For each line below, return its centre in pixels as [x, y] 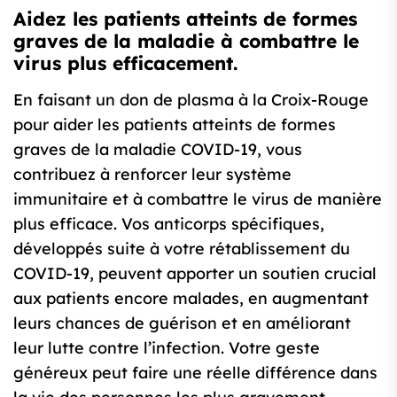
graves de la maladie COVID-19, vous [158, 150]
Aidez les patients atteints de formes [185, 19]
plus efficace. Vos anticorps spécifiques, [169, 224]
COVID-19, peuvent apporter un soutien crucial [195, 274]
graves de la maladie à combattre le [186, 41]
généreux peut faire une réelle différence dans [195, 373]
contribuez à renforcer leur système [152, 175]
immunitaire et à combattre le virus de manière [198, 199]
